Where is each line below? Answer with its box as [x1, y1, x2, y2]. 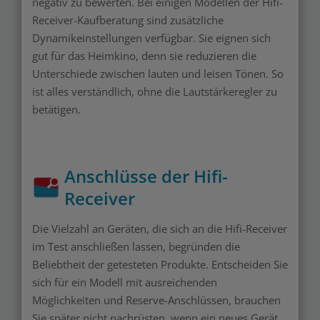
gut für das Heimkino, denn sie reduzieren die [32, 49, 256, 64]
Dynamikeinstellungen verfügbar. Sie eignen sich [32, 31, 271, 46]
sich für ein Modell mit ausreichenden [32, 275, 217, 290]
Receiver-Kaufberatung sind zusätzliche [32, 13, 224, 28]
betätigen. [32, 102, 81, 117]
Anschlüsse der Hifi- [64, 164, 228, 189]
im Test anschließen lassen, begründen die [32, 239, 240, 254]
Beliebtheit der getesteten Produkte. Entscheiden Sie [32, 257, 288, 272]
